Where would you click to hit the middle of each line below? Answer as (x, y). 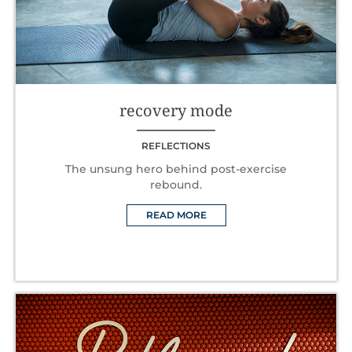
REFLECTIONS (176, 145)
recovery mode (176, 110)
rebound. (176, 184)
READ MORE (176, 214)
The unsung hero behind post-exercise (176, 169)
